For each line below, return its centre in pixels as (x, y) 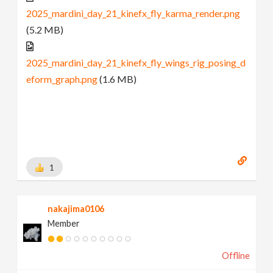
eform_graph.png (62, 79)
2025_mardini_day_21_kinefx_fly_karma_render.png (133, 13)
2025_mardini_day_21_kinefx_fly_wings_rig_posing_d (136, 62)
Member (64, 224)
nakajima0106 (76, 209)
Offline (236, 256)
